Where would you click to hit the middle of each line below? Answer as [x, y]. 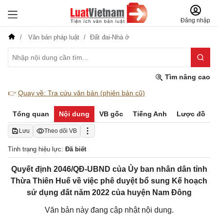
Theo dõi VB [61, 131]
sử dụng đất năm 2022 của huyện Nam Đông [109, 192]
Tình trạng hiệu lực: [36, 149]
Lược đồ [191, 114]
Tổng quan [31, 114]
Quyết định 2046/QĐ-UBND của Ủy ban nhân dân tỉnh [109, 169]
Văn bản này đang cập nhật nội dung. [109, 210]
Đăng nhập [195, 20]
